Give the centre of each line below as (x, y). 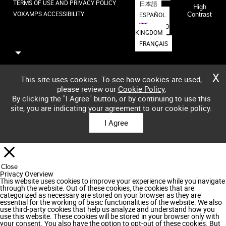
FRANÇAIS (154, 43)
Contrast (200, 15)
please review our (87, 89)
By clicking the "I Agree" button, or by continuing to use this (111, 98)
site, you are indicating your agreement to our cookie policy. (111, 108)
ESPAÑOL (153, 14)
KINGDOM (149, 32)
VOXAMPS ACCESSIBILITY (49, 14)
